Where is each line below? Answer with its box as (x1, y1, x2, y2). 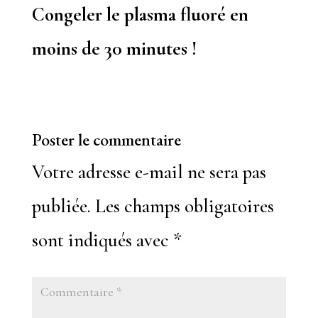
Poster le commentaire (31, 128, 181, 150)
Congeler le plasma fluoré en (31, 3, 248, 26)
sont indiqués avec (31, 229, 173, 252)
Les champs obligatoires (94, 194, 274, 218)
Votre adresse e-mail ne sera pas (31, 160, 266, 184)
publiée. (31, 194, 91, 218)
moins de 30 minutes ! (31, 37, 197, 60)
